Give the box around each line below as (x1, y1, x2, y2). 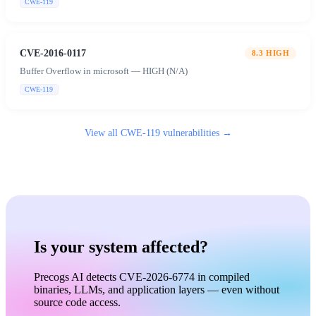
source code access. (34, 296, 121, 308)
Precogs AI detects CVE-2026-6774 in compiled (34, 270, 250, 283)
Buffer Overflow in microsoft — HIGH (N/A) (20, 66, 188, 76)
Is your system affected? (34, 237, 208, 256)
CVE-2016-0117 (20, 47, 86, 59)
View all (84, 127, 121, 138)
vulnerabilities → (159, 127, 232, 138)
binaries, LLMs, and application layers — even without (34, 283, 279, 296)
